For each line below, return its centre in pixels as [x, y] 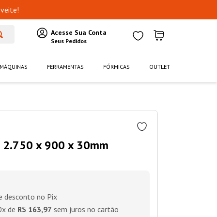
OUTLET [160, 67]
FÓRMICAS [116, 67]
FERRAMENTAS [65, 67]
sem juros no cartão [85, 209]
